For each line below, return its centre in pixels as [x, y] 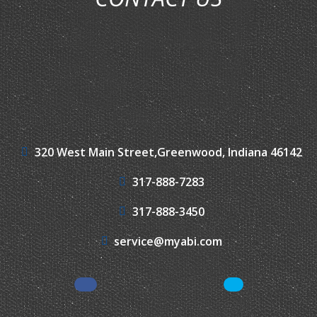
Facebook [111, 292]
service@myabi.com [168, 242]
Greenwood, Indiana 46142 [229, 152]
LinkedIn [255, 292]
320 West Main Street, [96, 152]
